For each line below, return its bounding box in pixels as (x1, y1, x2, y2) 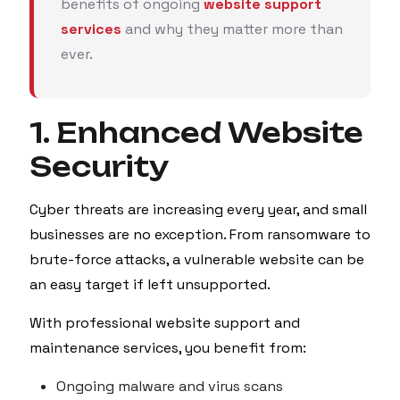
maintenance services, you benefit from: (29, 338, 306, 357)
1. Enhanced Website (29, 116, 363, 149)
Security (29, 150, 169, 183)
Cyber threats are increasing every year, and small (29, 200, 367, 219)
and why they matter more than (121, 20, 343, 38)
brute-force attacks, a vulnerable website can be (29, 250, 364, 269)
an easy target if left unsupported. (29, 275, 271, 294)
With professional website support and (29, 313, 300, 332)
